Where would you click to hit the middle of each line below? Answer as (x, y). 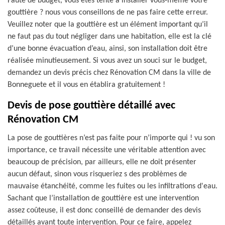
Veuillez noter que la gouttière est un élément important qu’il (108, 25)
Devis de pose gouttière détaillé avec (91, 106)
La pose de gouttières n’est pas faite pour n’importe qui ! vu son (111, 138)
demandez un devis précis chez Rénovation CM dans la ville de (109, 73)
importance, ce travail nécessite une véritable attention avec (107, 150)
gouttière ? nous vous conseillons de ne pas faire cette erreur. (108, 13)
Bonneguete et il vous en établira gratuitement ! (86, 85)
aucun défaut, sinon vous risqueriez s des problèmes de (97, 174)
